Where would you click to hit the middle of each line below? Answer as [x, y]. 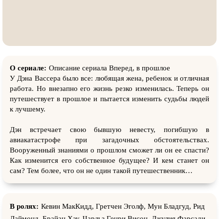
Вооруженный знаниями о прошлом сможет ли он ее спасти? [109, 150]
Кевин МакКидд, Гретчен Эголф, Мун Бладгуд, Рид [123, 206]
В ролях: [24, 206]
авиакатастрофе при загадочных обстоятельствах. [109, 140]
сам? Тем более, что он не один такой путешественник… [101, 170]
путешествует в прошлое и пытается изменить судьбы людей [109, 99]
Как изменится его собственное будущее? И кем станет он [109, 160]
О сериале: [28, 68]
